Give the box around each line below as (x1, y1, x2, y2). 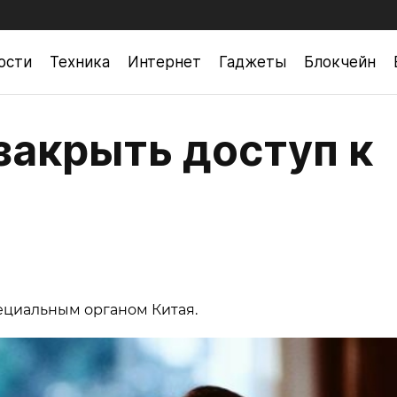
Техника (50, 52, 110, 71)
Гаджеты (219, 52, 286, 71)
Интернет (128, 52, 201, 71)
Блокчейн (304, 52, 376, 71)
